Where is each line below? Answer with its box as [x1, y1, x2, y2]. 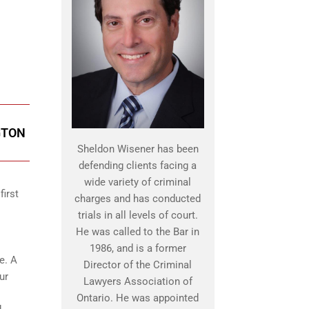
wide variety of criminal [84, 176, 191, 189]
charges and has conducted [74, 192, 201, 206]
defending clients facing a [79, 159, 197, 172]
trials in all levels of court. [77, 209, 198, 222]
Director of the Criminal [83, 259, 192, 272]
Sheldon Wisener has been [77, 143, 199, 156]
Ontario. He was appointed [77, 292, 199, 305]
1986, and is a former [89, 242, 186, 255]
